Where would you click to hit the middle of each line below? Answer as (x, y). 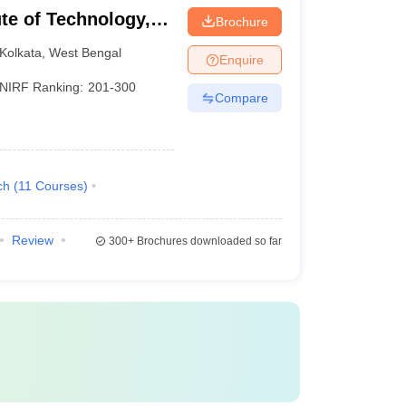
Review (32, 240)
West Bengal (86, 52)
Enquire (241, 59)
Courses (59, 186)
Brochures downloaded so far (208, 241)
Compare (241, 97)
